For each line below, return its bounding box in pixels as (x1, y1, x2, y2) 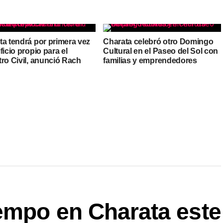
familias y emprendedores (103, 56, 197, 65)
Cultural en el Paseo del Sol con (103, 47, 219, 55)
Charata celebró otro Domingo (103, 37, 214, 46)
